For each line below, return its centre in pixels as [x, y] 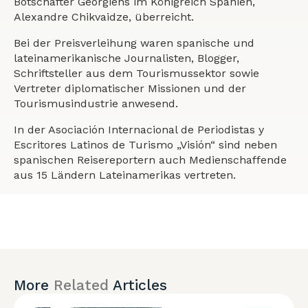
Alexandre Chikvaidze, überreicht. [104, 17]
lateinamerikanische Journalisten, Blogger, [126, 58]
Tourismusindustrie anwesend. [96, 103]
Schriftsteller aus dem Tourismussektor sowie [136, 73]
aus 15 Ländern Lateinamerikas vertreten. [125, 175]
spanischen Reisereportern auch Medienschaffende [150, 160]
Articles [138, 285]
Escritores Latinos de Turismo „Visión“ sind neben [145, 145]
